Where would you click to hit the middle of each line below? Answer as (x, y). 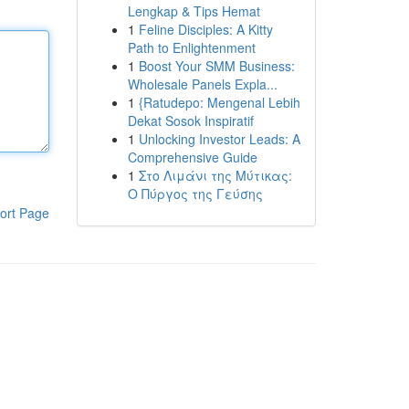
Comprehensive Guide (192, 157)
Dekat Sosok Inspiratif (190, 121)
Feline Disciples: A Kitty (205, 29)
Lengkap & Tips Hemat (194, 11)
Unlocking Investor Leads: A (219, 139)
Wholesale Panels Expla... (202, 84)
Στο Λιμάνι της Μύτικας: (215, 175)
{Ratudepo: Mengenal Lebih (219, 102)
